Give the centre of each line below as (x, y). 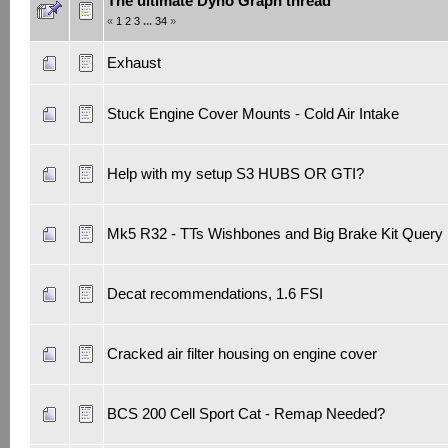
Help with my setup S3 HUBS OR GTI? (235, 174)
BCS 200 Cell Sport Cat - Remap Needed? (245, 414)
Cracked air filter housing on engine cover (241, 354)
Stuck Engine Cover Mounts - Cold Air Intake (252, 114)
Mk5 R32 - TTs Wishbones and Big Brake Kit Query (274, 234)
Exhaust (133, 63)
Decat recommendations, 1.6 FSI (214, 294)
